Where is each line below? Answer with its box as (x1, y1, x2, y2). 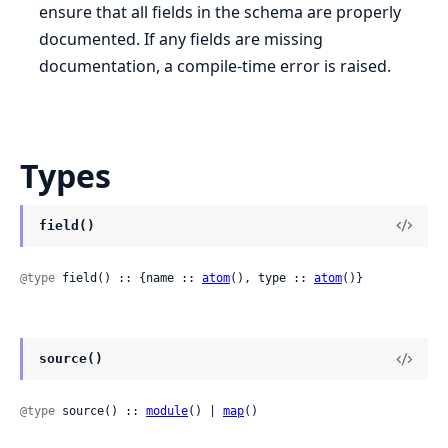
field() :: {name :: (55, 271, 202, 286)
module (146, 404, 188, 419)
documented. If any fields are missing (39, 27, 324, 50)
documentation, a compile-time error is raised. (39, 54, 392, 77)
